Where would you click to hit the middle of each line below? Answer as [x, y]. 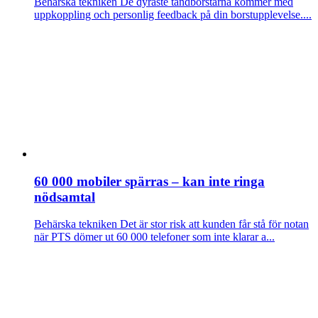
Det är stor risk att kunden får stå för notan [213, 224]
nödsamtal [65, 197]
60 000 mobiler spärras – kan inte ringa [149, 181]
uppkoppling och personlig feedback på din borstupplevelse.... [173, 15]
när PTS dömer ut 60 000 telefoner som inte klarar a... [154, 237]
